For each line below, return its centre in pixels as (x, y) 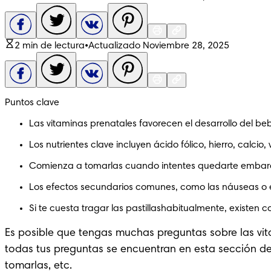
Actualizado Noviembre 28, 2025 (159, 46)
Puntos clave (32, 103)
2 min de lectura (50, 46)
